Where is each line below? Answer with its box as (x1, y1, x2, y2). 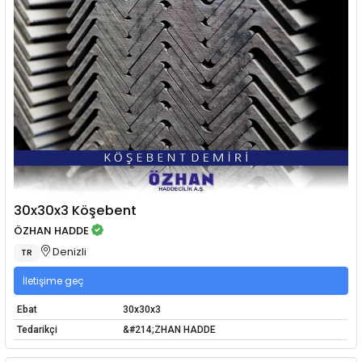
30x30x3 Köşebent (14, 200, 137, 220)
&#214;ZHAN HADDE (122, 324, 216, 336)
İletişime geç (23, 273, 84, 288)
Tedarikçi (16, 324, 57, 336)
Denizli (50, 243, 87, 259)
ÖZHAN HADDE (14, 223, 90, 239)
